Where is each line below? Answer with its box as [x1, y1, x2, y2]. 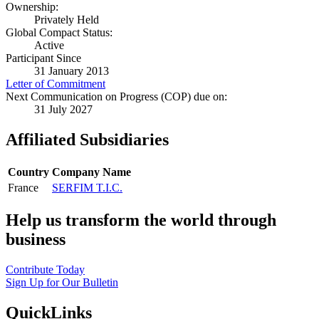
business [6, 230, 66, 249]
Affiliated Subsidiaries [6, 130, 169, 150]
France [8, 182, 38, 194]
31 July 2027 [34, 103, 93, 116]
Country [8, 166, 49, 179]
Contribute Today [6, 263, 85, 276]
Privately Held [34, 14, 99, 26]
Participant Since [6, 52, 81, 65]
